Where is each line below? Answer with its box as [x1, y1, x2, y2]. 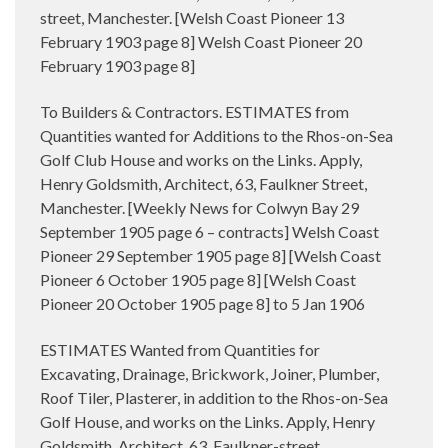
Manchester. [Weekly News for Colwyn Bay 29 [40, 197, 359, 217]
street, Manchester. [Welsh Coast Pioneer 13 [40, 7, 344, 27]
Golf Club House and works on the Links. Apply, [40, 149, 362, 169]
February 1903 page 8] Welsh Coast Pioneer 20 [40, 31, 362, 51]
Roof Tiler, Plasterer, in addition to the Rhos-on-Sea [40, 387, 388, 407]
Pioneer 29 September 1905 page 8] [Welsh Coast [40, 245, 381, 265]
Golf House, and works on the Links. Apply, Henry [40, 411, 375, 431]
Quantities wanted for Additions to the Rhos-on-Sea [40, 125, 393, 145]
